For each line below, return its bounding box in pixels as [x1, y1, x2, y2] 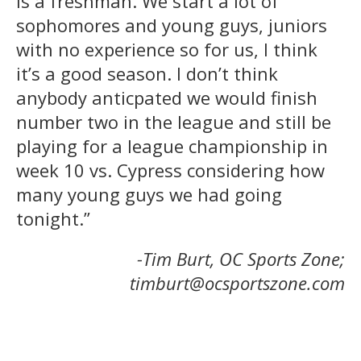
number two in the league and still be [16, 109, 331, 134]
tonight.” [16, 205, 90, 230]
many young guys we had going [16, 181, 282, 206]
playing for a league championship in [16, 133, 328, 158]
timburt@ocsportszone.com [130, 270, 345, 295]
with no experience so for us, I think [16, 36, 317, 61]
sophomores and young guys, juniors [16, 12, 327, 37]
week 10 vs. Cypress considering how [16, 157, 325, 182]
